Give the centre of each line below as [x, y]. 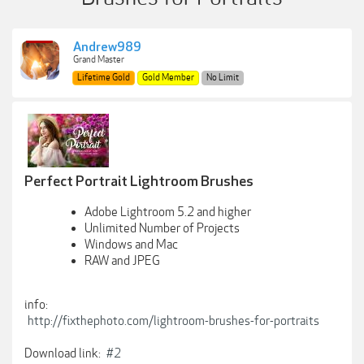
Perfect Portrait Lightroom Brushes [139, 182]
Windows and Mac [131, 244]
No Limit [223, 78]
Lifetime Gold [104, 78]
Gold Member [168, 78]
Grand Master [99, 60]
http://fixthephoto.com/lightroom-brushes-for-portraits [173, 321]
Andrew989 [107, 48]
